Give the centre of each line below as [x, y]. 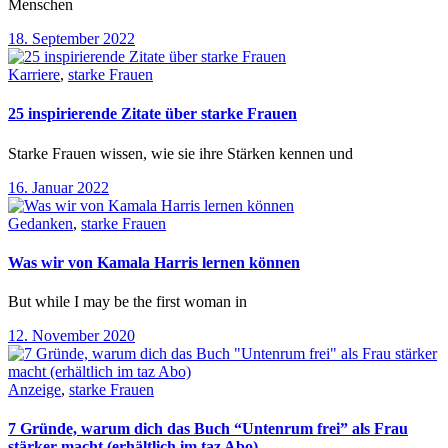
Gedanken [40, 223]
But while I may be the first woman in [127, 302]
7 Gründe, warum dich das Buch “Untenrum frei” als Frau [208, 429]
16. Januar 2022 [58, 187]
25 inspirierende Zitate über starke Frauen [152, 114]
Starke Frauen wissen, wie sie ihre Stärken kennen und [180, 153]
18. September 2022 [71, 39]
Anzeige [34, 390]
